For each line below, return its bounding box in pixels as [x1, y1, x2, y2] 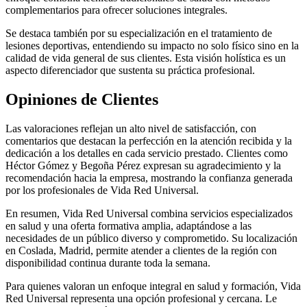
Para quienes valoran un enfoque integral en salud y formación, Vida [5, 280, 301, 292]
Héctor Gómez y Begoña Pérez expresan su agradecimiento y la [5, 159, 281, 171]
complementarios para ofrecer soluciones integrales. [5, 3, 228, 16]
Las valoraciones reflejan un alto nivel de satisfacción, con [5, 122, 256, 134]
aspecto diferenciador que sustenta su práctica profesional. [5, 64, 255, 76]
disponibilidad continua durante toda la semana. [5, 256, 210, 269]
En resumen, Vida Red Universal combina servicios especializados [5, 207, 293, 219]
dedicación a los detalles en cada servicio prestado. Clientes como [5, 147, 288, 159]
